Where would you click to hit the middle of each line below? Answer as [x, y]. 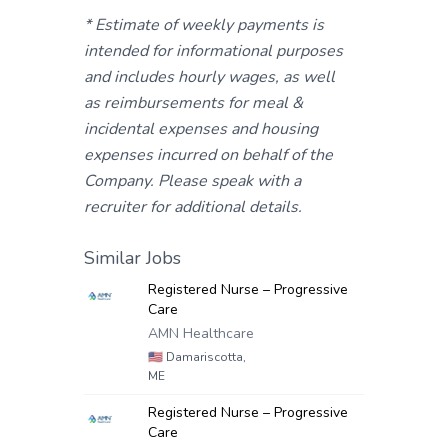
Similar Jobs [132, 258]
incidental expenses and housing [201, 129]
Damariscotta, [204, 357]
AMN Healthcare [201, 333]
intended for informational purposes [213, 51]
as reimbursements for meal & [193, 103]
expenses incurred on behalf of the [208, 155]
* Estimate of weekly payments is [204, 25]
